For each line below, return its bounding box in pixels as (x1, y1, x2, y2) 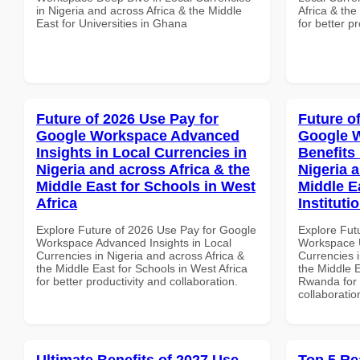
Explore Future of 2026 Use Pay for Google (36, 223, 256, 236)
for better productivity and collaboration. (36, 274, 238, 288)
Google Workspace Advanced (36, 127, 239, 144)
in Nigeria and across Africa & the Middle (36, 3, 242, 17)
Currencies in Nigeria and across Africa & (36, 248, 244, 262)
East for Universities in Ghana (36, 16, 187, 30)
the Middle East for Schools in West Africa (36, 261, 247, 275)
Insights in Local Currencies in (36, 144, 247, 161)
